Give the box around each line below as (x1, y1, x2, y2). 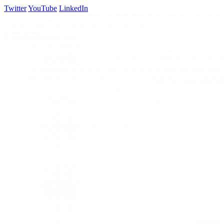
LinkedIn (59, 4, 88, 13)
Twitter (4, 4, 26, 13)
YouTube (28, 4, 57, 13)
